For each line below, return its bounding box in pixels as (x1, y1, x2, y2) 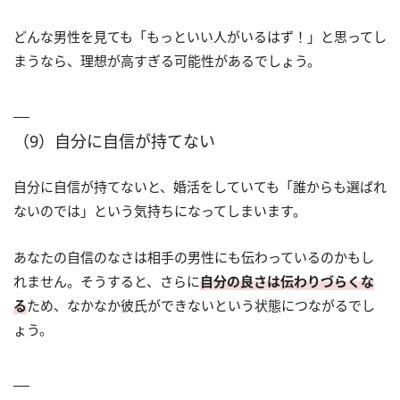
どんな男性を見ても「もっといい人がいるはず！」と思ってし (13, 28, 387, 46)
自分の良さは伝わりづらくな (200, 272, 374, 291)
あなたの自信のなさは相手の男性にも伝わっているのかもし (13, 248, 374, 267)
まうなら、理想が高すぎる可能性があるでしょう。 (13, 52, 321, 71)
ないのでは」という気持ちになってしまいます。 (13, 202, 306, 221)
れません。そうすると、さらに (13, 272, 200, 291)
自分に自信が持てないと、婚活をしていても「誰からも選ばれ (13, 178, 387, 196)
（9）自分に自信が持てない (13, 130, 215, 153)
